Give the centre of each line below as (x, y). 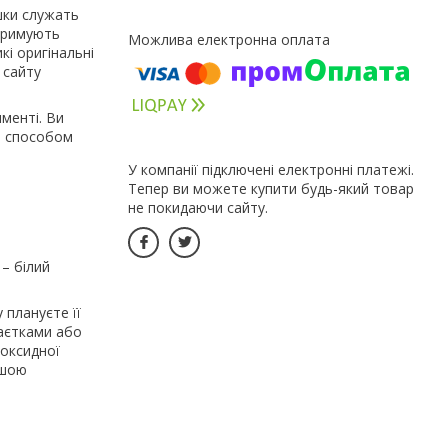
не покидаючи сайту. (198, 207)
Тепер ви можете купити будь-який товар (271, 188)
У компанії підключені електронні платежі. (271, 169)
